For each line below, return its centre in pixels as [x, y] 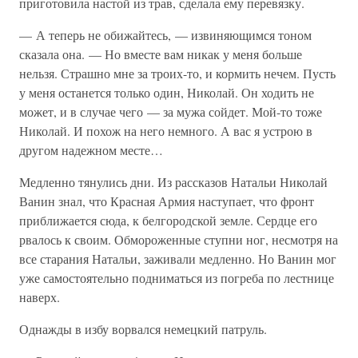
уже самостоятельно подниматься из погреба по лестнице [177, 278]
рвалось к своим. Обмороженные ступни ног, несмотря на [179, 239]
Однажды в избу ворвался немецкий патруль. [143, 329]
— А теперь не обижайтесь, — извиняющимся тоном [165, 35]
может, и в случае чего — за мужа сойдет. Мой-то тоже [171, 111]
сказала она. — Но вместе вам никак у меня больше [161, 54]
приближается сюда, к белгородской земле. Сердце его [168, 220]
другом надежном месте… [91, 150]
